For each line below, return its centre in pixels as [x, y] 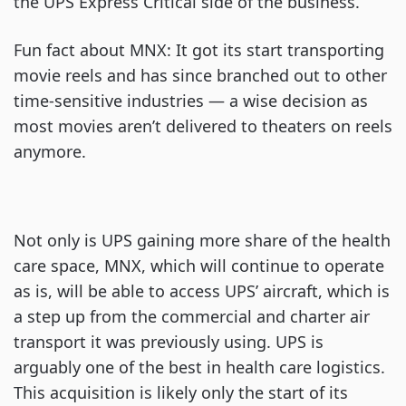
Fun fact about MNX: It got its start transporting [199, 50]
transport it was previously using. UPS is [169, 342]
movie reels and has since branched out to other [200, 75]
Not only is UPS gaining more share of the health [202, 240]
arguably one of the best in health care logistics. [199, 367]
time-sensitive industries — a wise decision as [191, 101]
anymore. [50, 151]
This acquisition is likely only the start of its [181, 392]
